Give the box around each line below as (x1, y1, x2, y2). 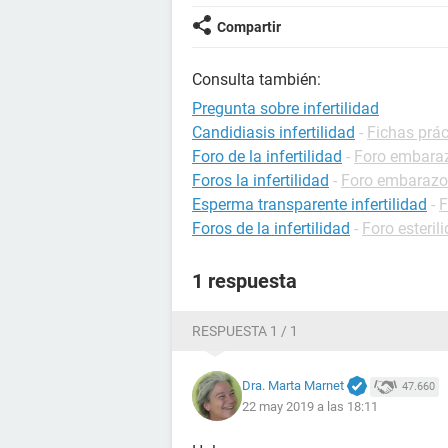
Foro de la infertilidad (192, 147, 342, 166)
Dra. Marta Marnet (242, 377, 344, 393)
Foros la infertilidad (192, 171, 329, 190)
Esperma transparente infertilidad (192, 195, 427, 214)
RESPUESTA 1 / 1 (192, 323, 298, 339)
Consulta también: (192, 70, 321, 89)
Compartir (217, 19, 281, 35)
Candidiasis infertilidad (192, 123, 355, 142)
